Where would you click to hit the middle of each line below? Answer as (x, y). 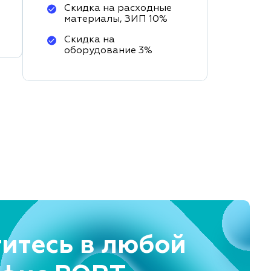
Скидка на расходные (118, 8)
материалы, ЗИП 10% (116, 19)
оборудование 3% (108, 51)
